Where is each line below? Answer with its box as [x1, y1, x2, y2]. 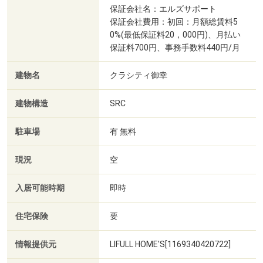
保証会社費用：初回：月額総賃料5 [110, 17, 238, 27]
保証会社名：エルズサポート [110, 4, 217, 14]
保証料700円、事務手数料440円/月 [110, 43, 240, 53]
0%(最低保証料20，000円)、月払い [110, 30, 241, 40]
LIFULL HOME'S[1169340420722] [110, 240, 231, 249]
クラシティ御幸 [110, 70, 169, 80]
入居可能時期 [15, 183, 65, 194]
